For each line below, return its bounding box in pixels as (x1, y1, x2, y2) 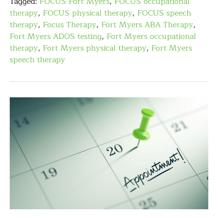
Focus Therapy (43, 18, 96, 32)
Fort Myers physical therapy (43, 42, 146, 55)
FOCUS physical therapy (43, 7, 132, 20)
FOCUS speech (137, 7, 191, 20)
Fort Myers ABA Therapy (101, 18, 193, 32)
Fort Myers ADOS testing (10, 30, 102, 43)
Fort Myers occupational (107, 30, 196, 43)
